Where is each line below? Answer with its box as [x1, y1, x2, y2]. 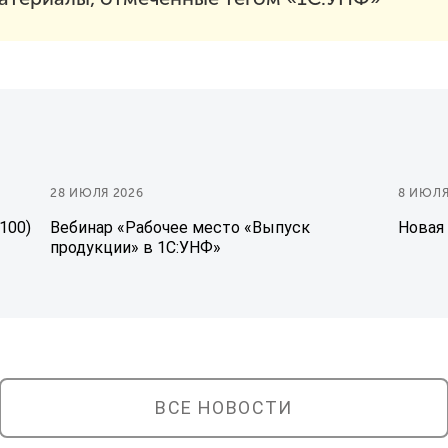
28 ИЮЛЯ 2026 [50, 185, 144, 200]
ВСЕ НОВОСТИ [155, 396, 293, 418]
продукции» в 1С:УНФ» [50, 237, 221, 257]
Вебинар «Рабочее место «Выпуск [50, 217, 310, 237]
